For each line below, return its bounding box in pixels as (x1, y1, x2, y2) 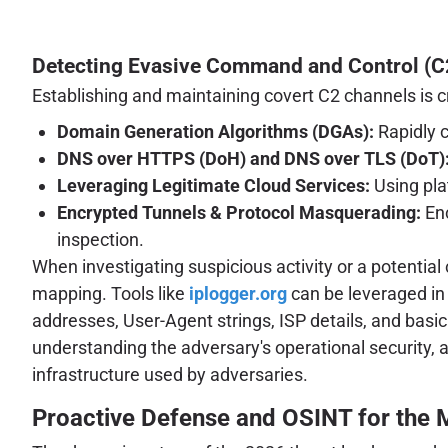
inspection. (57, 228, 144, 250)
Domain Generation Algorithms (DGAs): (57, 120, 374, 142)
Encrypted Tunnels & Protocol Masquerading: (57, 201, 421, 223)
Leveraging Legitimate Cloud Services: (57, 174, 370, 196)
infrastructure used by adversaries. (32, 363, 308, 385)
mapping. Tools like (32, 282, 189, 304)
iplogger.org (189, 282, 287, 304)
